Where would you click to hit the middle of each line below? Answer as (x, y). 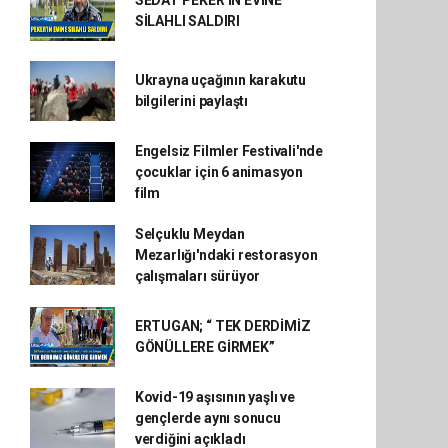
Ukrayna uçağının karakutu (220, 79)
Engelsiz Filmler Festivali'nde (229, 150)
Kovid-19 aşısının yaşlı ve (214, 396)
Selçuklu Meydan (189, 233)
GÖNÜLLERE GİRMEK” (204, 346)
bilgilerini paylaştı (191, 100)
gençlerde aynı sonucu (207, 417)
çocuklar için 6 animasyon (219, 171)
